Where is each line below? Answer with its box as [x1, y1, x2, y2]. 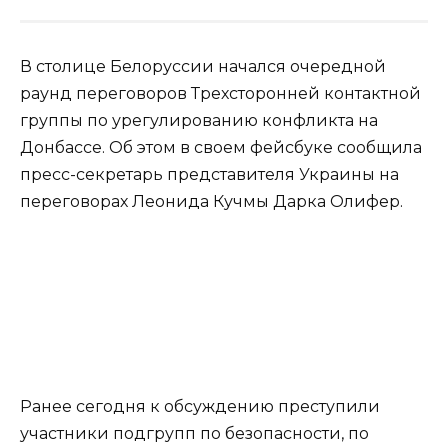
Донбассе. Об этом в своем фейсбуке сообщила [20, 137, 422, 157]
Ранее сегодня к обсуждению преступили [20, 396, 380, 416]
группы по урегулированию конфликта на [20, 110, 378, 130]
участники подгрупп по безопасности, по [20, 423, 369, 443]
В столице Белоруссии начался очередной [20, 56, 386, 76]
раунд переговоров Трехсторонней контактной [20, 83, 421, 103]
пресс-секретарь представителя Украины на [20, 164, 399, 184]
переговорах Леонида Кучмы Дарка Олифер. [20, 191, 403, 211]
